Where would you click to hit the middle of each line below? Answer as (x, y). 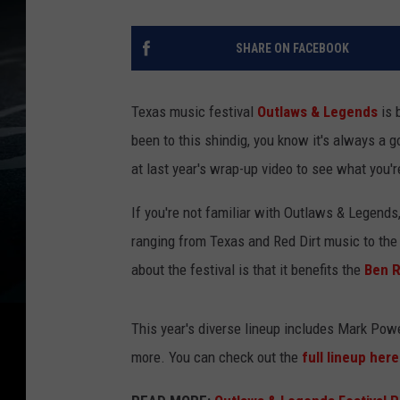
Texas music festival (194, 112)
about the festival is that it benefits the (246, 270)
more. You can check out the (217, 358)
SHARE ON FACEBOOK (292, 49)
